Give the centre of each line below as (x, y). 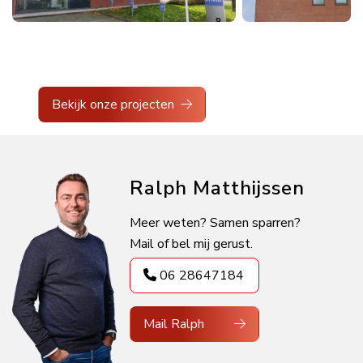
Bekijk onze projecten (113, 104)
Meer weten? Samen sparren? (215, 222)
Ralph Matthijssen (217, 188)
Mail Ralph (173, 324)
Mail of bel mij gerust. (191, 243)
